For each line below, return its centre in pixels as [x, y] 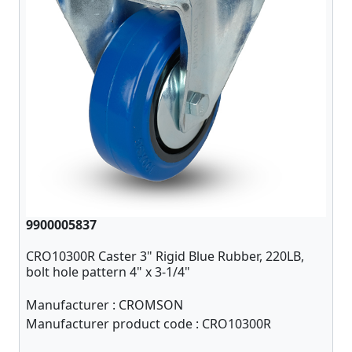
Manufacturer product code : [114, 324]
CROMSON [151, 305]
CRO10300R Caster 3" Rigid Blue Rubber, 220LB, [165, 256]
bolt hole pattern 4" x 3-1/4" [108, 272]
